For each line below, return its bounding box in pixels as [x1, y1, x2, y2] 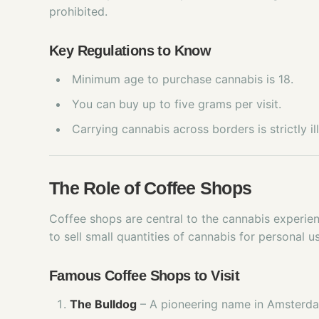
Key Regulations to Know [49, 43, 211, 58]
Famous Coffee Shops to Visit [49, 268, 240, 283]
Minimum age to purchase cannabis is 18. [72, 72, 293, 86]
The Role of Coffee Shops [49, 178, 251, 198]
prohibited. [49, 4, 108, 19]
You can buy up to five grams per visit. [72, 97, 281, 111]
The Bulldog [70, 297, 137, 311]
